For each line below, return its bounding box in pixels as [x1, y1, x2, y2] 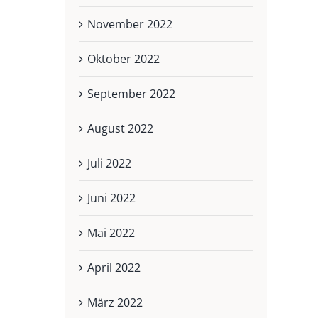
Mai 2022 [87, 225, 135, 241]
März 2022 [87, 295, 143, 311]
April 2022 [87, 260, 141, 276]
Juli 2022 [87, 155, 131, 172]
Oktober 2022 [87, 51, 160, 67]
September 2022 [87, 86, 175, 102]
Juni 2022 [87, 190, 136, 207]
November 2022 [87, 16, 172, 33]
